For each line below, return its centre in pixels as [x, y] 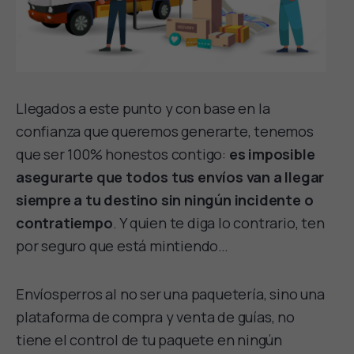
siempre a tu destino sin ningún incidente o [165, 200]
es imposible [272, 154]
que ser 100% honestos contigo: [122, 154]
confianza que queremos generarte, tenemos [165, 132]
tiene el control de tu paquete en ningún [149, 340]
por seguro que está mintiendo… [124, 246]
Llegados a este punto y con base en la [143, 109]
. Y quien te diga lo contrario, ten [218, 223]
